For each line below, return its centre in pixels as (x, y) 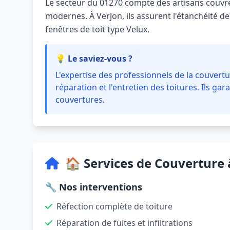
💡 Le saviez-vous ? (94, 59)
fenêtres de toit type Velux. (97, 29)
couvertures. (80, 100)
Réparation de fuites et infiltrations (124, 223)
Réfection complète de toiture (114, 206)
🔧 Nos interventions (94, 187)
